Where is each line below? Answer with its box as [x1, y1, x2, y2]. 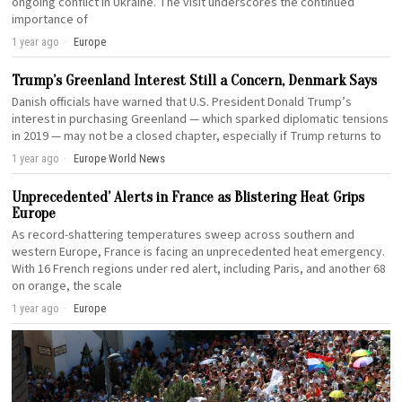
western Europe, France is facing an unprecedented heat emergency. [12, 243, 386, 262]
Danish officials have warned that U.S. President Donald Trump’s [12, 93, 353, 112]
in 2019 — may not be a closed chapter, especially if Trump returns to [12, 127, 382, 146]
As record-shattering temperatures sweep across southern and [12, 226, 355, 245]
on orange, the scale [12, 277, 123, 296]
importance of [12, 11, 89, 30]
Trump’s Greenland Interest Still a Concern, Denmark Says [12, 72, 378, 90]
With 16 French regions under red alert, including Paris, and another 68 [12, 260, 387, 279]
